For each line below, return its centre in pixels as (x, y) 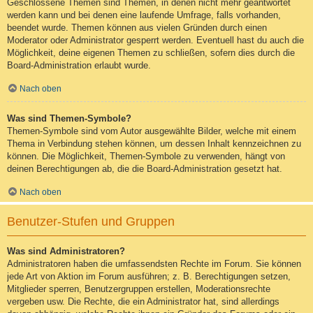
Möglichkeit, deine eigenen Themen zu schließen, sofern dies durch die (151, 52)
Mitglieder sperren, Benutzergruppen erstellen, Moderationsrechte (139, 289)
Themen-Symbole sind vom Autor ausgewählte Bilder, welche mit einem (152, 131)
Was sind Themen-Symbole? (69, 118)
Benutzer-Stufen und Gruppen (91, 221)
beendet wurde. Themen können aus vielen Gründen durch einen (137, 27)
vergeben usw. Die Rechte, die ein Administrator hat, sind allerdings (143, 301)
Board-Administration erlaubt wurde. (79, 65)
